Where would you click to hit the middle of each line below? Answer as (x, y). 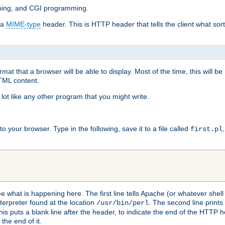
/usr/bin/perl (123, 203)
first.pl (206, 129)
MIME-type (23, 24)
